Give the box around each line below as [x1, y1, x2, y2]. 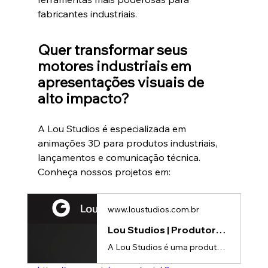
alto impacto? [37, 89, 129, 107]
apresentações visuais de [37, 72, 207, 91]
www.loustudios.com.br [107, 203, 199, 215]
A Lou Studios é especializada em [37, 122, 188, 135]
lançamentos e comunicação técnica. [37, 151, 200, 163]
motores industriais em [37, 56, 194, 75]
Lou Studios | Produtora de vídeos [215, 223, 226, 236]
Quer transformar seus [37, 40, 190, 59]
